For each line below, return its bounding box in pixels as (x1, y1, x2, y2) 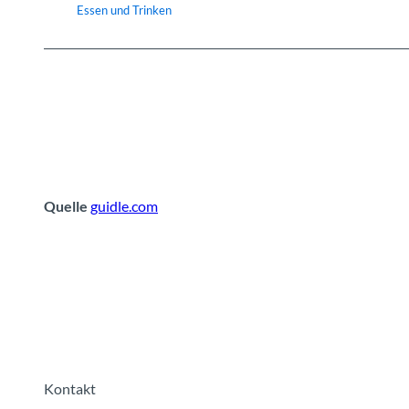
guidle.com (90, 197, 158, 215)
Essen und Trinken (77, 3, 172, 18)
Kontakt (44, 380, 96, 398)
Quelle (44, 197, 90, 215)
